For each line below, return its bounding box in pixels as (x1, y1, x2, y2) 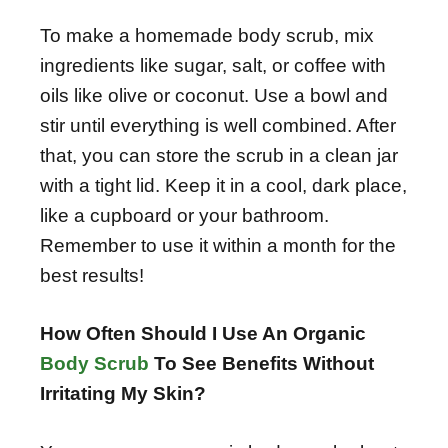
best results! (40, 264, 144, 286)
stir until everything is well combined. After (40, 114, 396, 136)
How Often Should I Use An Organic (40, 323, 366, 345)
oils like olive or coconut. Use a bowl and (40, 84, 388, 106)
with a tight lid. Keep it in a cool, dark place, (40, 174, 407, 196)
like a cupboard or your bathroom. (40, 204, 329, 226)
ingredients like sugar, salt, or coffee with (40, 54, 386, 76)
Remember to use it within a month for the (40, 234, 396, 256)
